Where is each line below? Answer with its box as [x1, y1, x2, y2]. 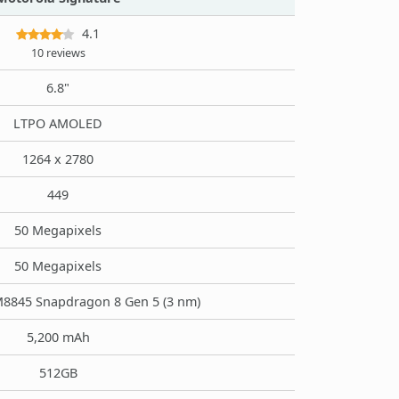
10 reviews [30, 45, 85, 61]
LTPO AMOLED [13, 114, 102, 132]
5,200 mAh [26, 328, 90, 346]
